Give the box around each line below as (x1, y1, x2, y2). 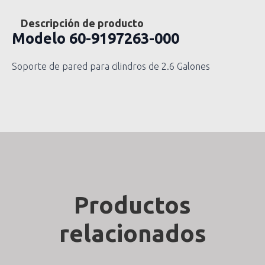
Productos (74, 191, 191, 218)
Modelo (12, 30, 66, 47)
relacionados (59, 219, 206, 247)
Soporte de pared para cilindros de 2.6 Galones (12, 60, 210, 72)
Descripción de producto (21, 17, 144, 29)
